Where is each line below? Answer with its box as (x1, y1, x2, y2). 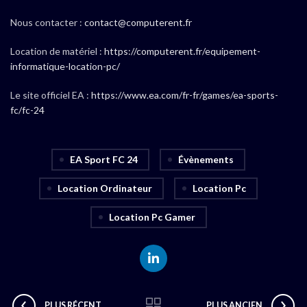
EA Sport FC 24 (70, 153, 138, 165)
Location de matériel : (10, 45, 104, 57)
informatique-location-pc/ (10, 60, 120, 72)
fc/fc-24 (10, 104, 45, 116)
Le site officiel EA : (10, 89, 91, 101)
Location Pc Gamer (108, 211, 195, 223)
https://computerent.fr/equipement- (104, 45, 260, 57)
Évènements (178, 153, 234, 165)
